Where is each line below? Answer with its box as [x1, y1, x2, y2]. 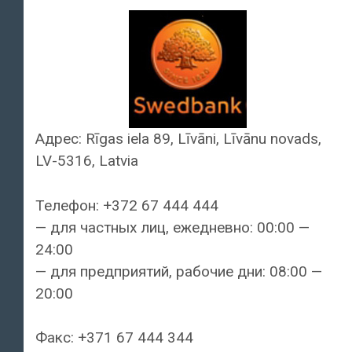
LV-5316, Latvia [35, 152, 138, 170]
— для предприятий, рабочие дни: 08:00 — [35, 262, 322, 280]
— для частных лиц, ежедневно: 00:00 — [35, 218, 310, 236]
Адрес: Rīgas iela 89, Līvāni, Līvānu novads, [35, 130, 321, 148]
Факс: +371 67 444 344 [35, 328, 193, 347]
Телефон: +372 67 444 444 [35, 196, 218, 214]
